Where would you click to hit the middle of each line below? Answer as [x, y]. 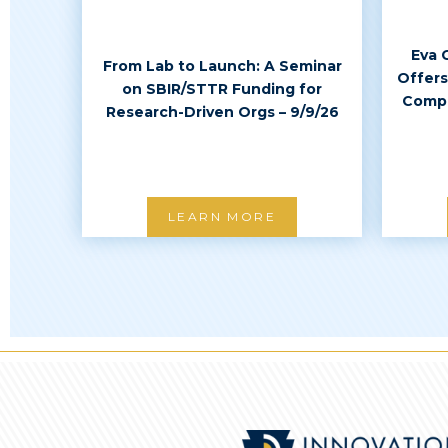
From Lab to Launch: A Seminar [222, 66]
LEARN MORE [222, 216]
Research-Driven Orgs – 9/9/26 [222, 112]
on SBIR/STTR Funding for [222, 89]
